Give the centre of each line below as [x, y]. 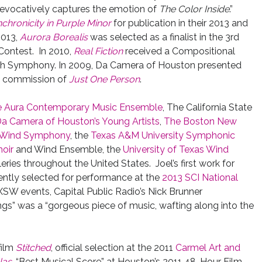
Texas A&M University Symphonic [163, 135]
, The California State [207, 107]
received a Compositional [179, 51]
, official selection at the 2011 [113, 248]
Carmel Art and [208, 248]
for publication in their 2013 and [179, 23]
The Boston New [200, 121]
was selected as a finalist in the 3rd [164, 37]
